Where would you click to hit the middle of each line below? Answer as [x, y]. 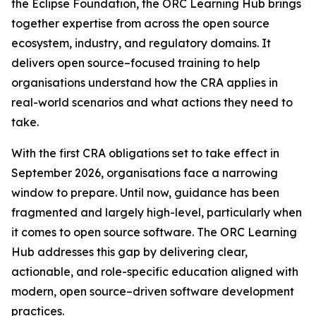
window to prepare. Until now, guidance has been [145, 193]
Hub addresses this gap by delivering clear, [129, 252]
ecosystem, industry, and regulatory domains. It [141, 43]
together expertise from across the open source [140, 23]
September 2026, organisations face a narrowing [145, 173]
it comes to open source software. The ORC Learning [154, 232]
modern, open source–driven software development [153, 291]
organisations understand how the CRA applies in [145, 83]
